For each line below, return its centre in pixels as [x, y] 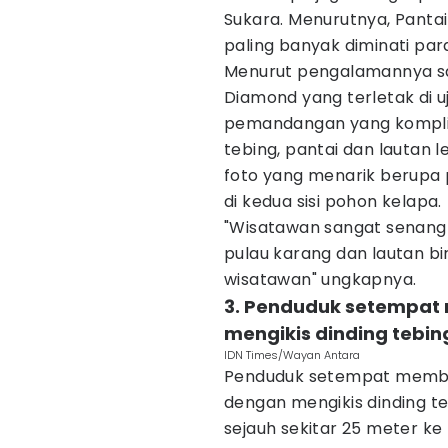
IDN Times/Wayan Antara [292, 355]
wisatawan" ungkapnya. [320, 279]
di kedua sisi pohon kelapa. [333, 201]
